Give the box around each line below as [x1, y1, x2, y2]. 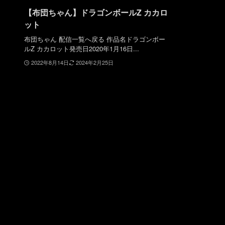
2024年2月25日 [75, 58, 114, 66]
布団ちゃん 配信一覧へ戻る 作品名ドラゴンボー [24, 34, 165, 44]
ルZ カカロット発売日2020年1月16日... [24, 43, 139, 53]
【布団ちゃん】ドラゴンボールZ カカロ [24, 7, 168, 19]
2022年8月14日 [31, 58, 69, 66]
